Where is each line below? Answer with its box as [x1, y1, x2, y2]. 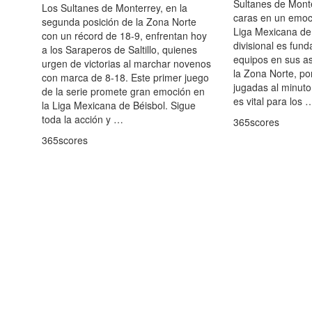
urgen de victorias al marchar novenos [42, 56, 211, 70]
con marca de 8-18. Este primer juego [42, 70, 209, 84]
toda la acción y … [42, 111, 123, 126]
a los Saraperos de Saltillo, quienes [42, 42, 197, 56]
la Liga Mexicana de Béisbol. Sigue [42, 97, 196, 112]
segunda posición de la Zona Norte [42, 14, 196, 29]
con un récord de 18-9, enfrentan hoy [42, 28, 207, 42]
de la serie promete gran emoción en [42, 84, 205, 98]
